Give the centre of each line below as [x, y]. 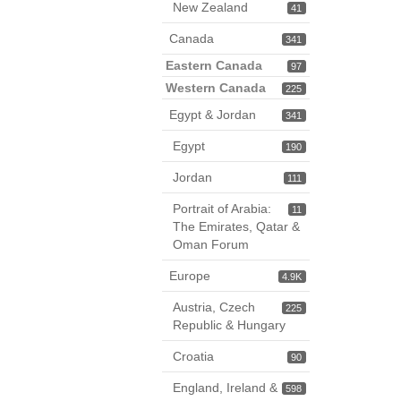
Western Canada [216, 88]
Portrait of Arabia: [222, 209]
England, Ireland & [225, 388]
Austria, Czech [214, 307]
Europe [190, 276]
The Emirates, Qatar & [236, 226]
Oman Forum [211, 244]
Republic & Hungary [229, 325]
